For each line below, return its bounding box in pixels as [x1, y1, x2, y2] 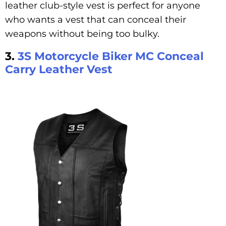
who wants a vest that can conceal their [5, 14, 186, 26]
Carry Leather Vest [5, 63, 112, 77]
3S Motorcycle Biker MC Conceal [18, 49, 204, 64]
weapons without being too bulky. [5, 28, 159, 40]
